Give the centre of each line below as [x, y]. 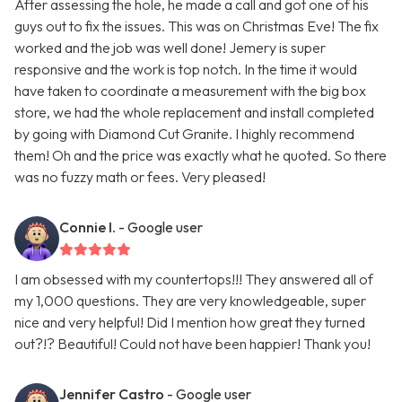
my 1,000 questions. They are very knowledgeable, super [190, 301]
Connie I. [87, 227]
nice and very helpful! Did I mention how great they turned [190, 323]
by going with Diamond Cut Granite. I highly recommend [184, 134]
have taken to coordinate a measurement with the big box [190, 91]
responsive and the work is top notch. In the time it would [186, 70]
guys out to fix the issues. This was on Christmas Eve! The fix [197, 26]
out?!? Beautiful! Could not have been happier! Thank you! [192, 344]
